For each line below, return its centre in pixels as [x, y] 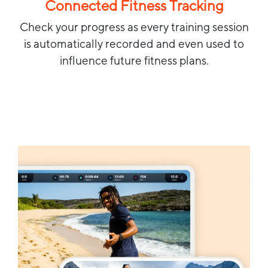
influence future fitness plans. [134, 60]
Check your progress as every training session [134, 27]
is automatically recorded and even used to [134, 43]
